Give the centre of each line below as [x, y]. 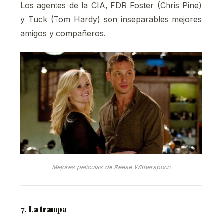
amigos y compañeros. [63, 33]
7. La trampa [44, 209]
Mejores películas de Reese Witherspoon [111, 167]
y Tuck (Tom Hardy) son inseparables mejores [111, 20]
